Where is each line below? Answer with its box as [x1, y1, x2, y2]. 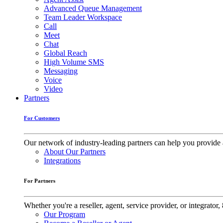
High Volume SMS [44, 57, 104, 66]
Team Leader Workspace [44, 12, 122, 21]
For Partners [24, 177, 55, 184]
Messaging [44, 66, 78, 75]
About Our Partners [44, 147, 106, 156]
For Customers [24, 114, 60, 121]
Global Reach [44, 48, 87, 57]
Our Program [44, 210, 85, 219]
